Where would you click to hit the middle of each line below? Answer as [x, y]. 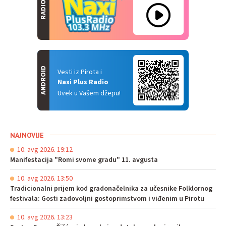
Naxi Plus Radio [83, 82]
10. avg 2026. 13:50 [45, 179]
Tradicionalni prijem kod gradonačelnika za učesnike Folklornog [111, 189]
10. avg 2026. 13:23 [45, 218]
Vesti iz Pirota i [80, 72]
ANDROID [43, 80]
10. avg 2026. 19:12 [45, 150]
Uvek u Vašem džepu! [89, 94]
